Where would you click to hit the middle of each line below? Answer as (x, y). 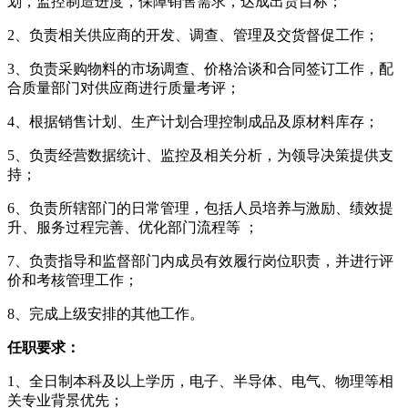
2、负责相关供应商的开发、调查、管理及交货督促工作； (193, 35)
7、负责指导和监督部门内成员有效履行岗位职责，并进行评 (200, 260)
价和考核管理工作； (73, 280)
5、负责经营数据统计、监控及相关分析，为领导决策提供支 (200, 155)
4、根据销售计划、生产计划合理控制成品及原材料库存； (193, 121)
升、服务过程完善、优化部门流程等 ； (133, 227)
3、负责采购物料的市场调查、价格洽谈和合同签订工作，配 (200, 68)
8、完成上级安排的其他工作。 (106, 313)
